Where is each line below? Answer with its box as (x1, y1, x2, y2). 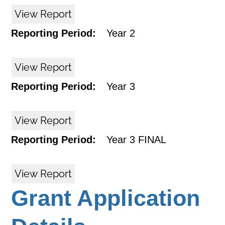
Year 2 (106, 28, 136, 39)
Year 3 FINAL (106, 134, 167, 145)
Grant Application (11, 185, 200, 211)
